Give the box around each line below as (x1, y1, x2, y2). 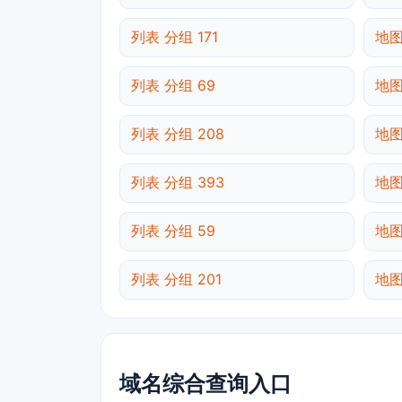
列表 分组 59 (131, 222, 215, 240)
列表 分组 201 (131, 270, 222, 289)
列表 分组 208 (131, 125, 224, 144)
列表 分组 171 (131, 28, 218, 47)
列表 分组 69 (131, 76, 215, 95)
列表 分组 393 (131, 173, 224, 192)
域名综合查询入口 (119, 371, 292, 398)
